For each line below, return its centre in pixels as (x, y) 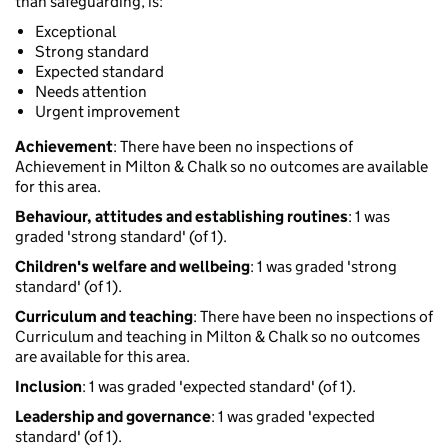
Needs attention (91, 92)
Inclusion (48, 387)
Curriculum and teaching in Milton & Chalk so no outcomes (217, 337)
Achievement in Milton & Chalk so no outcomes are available (221, 167)
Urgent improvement (107, 112)
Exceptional (75, 32)
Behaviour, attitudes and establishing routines (181, 217)
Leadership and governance (113, 417)
